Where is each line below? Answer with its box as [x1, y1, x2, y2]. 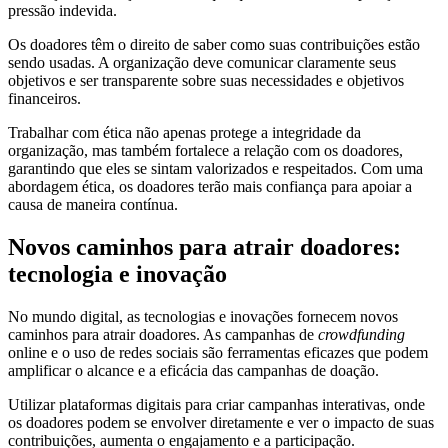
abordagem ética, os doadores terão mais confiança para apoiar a [8, 177, 412, 195]
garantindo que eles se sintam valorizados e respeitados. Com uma [8, 159, 423, 177]
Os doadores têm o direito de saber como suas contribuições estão [8, 35, 420, 53]
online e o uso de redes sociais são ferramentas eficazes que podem [8, 343, 428, 361]
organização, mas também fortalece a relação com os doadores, [8, 141, 403, 159]
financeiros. [8, 89, 81, 107]
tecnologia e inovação [8, 260, 227, 287]
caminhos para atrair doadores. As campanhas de [8, 325, 318, 343]
